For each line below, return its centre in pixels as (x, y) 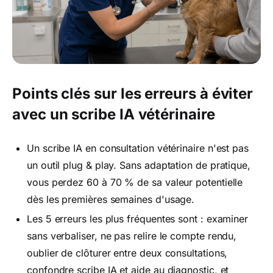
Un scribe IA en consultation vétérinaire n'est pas (138, 148)
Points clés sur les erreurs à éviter (133, 94)
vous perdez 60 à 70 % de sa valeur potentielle (135, 182)
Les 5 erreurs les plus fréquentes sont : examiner (138, 219)
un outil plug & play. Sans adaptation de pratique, (139, 165)
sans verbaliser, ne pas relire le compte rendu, (132, 236)
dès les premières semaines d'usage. (111, 199)
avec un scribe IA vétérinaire (114, 114)
